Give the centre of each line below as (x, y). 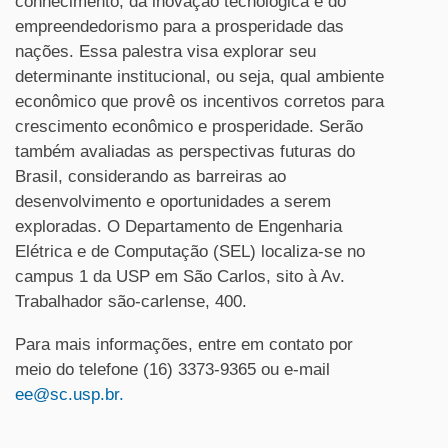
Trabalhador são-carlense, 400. (131, 301)
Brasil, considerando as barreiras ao (150, 176)
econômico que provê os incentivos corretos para (199, 101)
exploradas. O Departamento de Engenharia (178, 226)
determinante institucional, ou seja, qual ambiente (199, 76)
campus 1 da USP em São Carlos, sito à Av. (180, 276)
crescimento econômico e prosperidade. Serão (189, 126)
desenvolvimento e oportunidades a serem (173, 201)
